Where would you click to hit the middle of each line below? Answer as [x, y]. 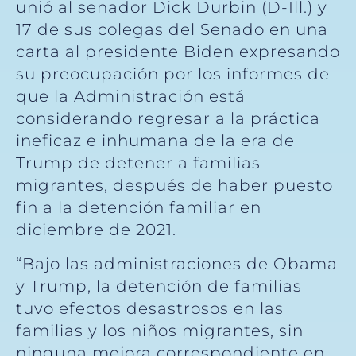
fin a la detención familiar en [139, 208]
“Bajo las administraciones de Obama [177, 263]
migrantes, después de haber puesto [174, 186]
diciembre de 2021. [96, 230]
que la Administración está [131, 97]
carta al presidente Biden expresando [178, 52]
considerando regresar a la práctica [168, 119]
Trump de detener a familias [138, 163]
